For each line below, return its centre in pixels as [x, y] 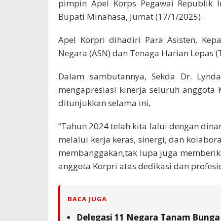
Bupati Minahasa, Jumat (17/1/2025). [130, 16]
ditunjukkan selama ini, [104, 103]
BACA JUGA [87, 199]
